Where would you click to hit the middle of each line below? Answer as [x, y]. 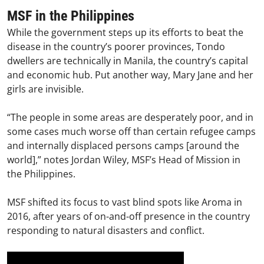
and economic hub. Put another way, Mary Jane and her [130, 75]
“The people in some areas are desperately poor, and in [130, 118]
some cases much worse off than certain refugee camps [131, 132]
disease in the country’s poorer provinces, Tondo [116, 47]
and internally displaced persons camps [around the [123, 146]
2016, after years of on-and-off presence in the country [128, 217]
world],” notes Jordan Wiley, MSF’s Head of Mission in [124, 160]
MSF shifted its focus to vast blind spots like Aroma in [125, 202]
